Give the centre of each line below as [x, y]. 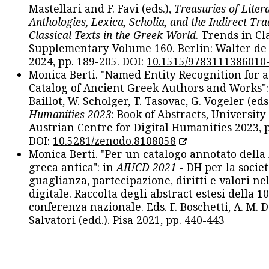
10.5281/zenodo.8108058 [114, 140]
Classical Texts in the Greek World [112, 35]
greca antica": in [73, 167]
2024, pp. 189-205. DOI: [88, 61]
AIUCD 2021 [147, 167]
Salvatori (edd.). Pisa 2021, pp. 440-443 [127, 219]
